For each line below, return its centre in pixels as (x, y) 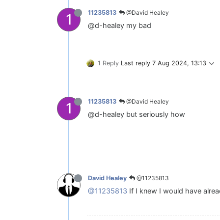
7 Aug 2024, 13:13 (179, 63)
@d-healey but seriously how (137, 114)
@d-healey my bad (120, 25)
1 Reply (108, 63)
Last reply (137, 63)
